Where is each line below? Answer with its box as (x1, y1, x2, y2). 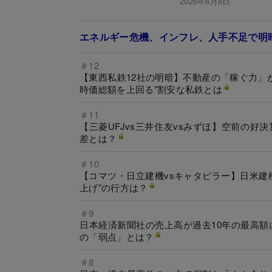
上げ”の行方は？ (80, 180, 148, 194)
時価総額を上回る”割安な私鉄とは (80, 82, 223, 95)
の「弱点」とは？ (80, 229, 154, 243)
